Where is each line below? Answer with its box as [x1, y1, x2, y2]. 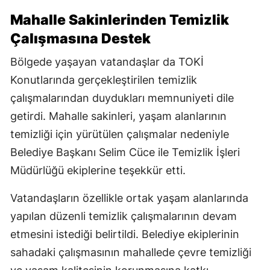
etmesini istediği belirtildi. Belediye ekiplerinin [10, 227, 239, 240]
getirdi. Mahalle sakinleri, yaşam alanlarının [10, 109, 227, 122]
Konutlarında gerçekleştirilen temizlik [10, 73, 197, 86]
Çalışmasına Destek [10, 30, 151, 47]
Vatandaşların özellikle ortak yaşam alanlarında [10, 191, 248, 204]
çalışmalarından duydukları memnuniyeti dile [10, 91, 234, 104]
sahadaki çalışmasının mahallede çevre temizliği [10, 245, 251, 259]
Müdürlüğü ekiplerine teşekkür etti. [10, 163, 186, 177]
